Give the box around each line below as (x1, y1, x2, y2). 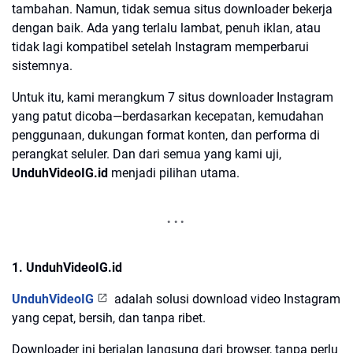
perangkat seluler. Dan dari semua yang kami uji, (12, 146, 281, 162)
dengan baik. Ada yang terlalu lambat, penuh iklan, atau (12, 20, 321, 35)
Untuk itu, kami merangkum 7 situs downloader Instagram (12, 89, 333, 105)
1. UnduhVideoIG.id (12, 259, 122, 275)
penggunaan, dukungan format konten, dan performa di (12, 127, 320, 143)
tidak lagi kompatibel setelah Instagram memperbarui (12, 39, 309, 54)
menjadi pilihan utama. (108, 165, 240, 180)
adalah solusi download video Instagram (111, 291, 340, 307)
